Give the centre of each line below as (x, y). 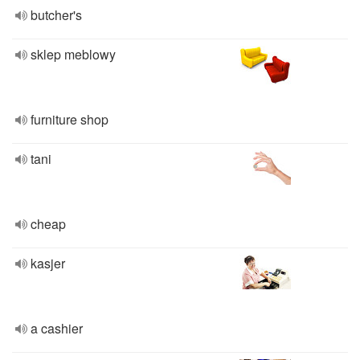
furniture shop (70, 119)
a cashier (57, 328)
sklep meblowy (73, 54)
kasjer (48, 263)
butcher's (56, 15)
